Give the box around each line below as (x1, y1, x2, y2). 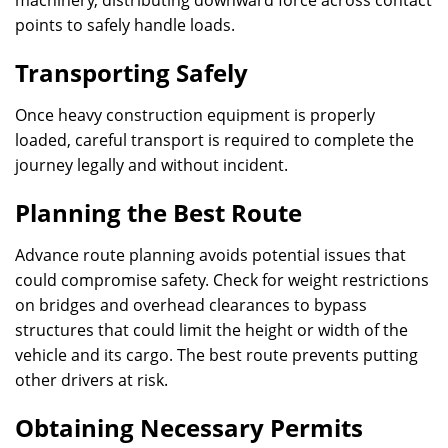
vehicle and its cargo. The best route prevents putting (15, 344, 418, 366)
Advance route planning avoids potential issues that (15, 244, 406, 266)
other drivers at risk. (15, 369, 168, 391)
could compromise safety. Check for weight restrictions (15, 269, 429, 291)
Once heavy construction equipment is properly (15, 104, 375, 126)
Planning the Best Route (15, 196, 302, 229)
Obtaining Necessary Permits (15, 411, 363, 444)
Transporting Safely (15, 56, 248, 89)
